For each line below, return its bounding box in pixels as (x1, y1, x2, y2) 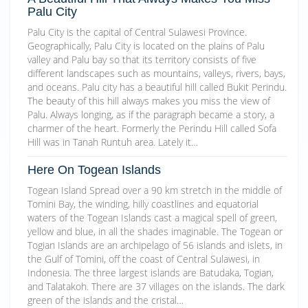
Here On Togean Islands (27, 162, 161, 177)
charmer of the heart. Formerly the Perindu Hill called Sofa (27, 121, 276, 135)
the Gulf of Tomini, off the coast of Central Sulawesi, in (27, 252, 260, 265)
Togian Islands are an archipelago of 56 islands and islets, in (27, 238, 283, 252)
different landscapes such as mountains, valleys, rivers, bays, (27, 66, 285, 80)
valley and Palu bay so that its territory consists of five (27, 52, 256, 66)
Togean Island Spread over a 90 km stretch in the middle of (27, 183, 282, 197)
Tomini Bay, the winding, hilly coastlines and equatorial (27, 197, 258, 210)
